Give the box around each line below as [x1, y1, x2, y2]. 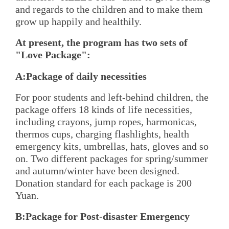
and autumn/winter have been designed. [15, 165, 179, 176]
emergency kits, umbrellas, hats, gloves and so [15, 140, 209, 152]
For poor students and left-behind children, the [15, 91, 209, 103]
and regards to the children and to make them [15, 3, 203, 15]
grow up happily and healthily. [15, 15, 142, 27]
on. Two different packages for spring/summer [15, 152, 208, 164]
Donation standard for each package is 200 [15, 177, 192, 189]
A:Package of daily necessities [15, 70, 147, 82]
